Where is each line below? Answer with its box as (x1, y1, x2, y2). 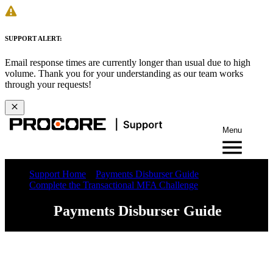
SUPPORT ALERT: (5, 34, 62, 42)
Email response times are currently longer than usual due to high (5, 57, 250, 68)
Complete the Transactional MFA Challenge (29, 179, 198, 190)
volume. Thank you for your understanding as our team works (5, 68, 243, 79)
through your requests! (5, 79, 91, 90)
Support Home (29, 168, 86, 179)
